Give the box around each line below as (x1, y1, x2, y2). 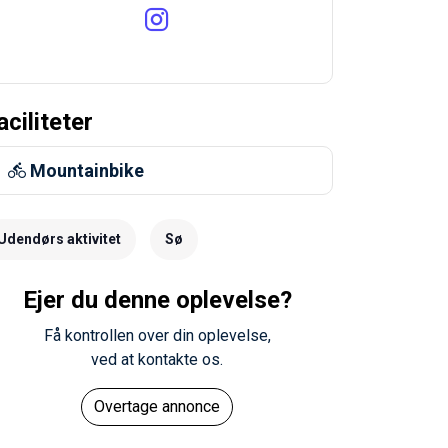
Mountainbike (29, 159, 144, 181)
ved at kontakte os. (91, 349, 224, 369)
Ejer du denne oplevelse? (22, 285, 292, 314)
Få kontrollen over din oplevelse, (43, 325, 271, 345)
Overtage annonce (94, 396, 221, 416)
